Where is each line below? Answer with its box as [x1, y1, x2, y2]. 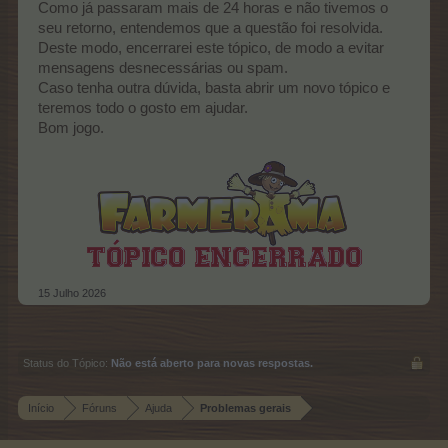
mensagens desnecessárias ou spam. [38, 59, 288, 76]
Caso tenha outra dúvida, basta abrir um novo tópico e [38, 79, 390, 96]
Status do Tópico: [23, 356, 108, 369]
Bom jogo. [38, 119, 104, 136]
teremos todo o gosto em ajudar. [38, 99, 248, 116]
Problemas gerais [200, 401, 291, 414]
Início [28, 401, 54, 414]
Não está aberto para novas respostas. [111, 356, 313, 369]
